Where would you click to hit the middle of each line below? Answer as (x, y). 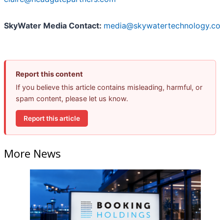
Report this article (52, 118)
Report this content (49, 74)
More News (32, 153)
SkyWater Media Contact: (54, 26)
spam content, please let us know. (72, 99)
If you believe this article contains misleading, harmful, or (109, 87)
